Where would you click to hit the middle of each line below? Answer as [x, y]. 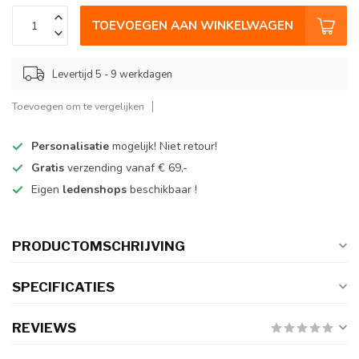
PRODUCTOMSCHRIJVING [99, 246]
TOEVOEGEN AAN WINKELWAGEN [193, 26]
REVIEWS [44, 328]
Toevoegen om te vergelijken [78, 107]
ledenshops [96, 190]
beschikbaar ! [163, 190]
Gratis [49, 168]
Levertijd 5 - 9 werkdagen [112, 74]
